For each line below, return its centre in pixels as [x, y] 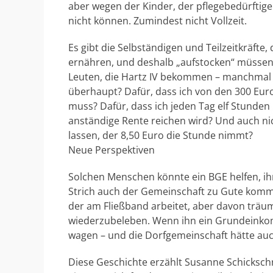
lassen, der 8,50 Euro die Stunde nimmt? [161, 135]
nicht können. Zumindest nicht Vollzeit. [158, 21]
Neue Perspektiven [112, 150]
